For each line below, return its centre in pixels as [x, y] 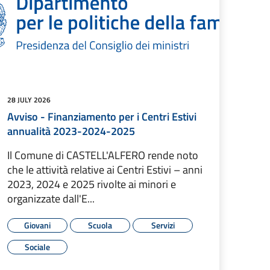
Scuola [100, 225]
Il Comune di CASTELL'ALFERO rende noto [103, 155]
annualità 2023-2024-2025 [71, 131]
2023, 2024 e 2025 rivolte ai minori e [92, 184]
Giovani [37, 225]
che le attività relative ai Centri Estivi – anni [105, 169]
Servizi [163, 225]
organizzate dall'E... [51, 198]
